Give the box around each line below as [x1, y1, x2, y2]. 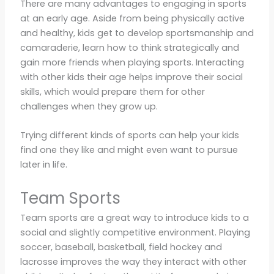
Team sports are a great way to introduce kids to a [20, 211, 249, 224]
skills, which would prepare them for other [20, 85, 205, 98]
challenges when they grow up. [20, 100, 158, 113]
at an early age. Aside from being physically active [20, 12, 245, 24]
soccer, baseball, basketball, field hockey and [20, 240, 222, 253]
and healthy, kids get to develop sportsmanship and [20, 26, 254, 39]
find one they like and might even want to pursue [20, 144, 238, 157]
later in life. [20, 158, 67, 171]
